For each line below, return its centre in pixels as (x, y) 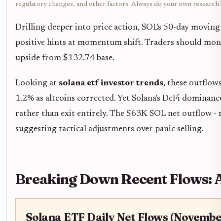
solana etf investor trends (111, 84)
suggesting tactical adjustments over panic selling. (109, 129)
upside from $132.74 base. (65, 58)
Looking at (37, 84)
